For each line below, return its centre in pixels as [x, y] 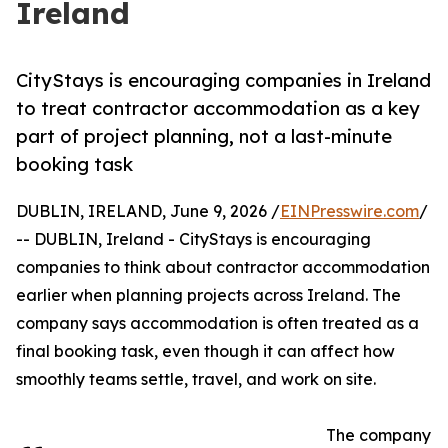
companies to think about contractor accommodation [223, 267]
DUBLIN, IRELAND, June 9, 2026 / [148, 211]
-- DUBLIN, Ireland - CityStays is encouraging [193, 239]
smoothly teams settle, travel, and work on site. [196, 379]
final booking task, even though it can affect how [205, 351]
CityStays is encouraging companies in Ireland [223, 80]
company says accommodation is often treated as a [217, 323]
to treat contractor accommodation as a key [218, 108]
